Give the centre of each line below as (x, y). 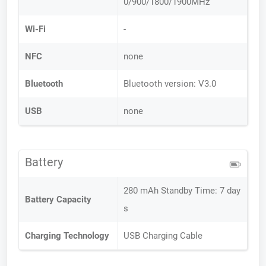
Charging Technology (67, 236)
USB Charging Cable (163, 236)
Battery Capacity (58, 199)
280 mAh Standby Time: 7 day (182, 191)
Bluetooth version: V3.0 (170, 84)
